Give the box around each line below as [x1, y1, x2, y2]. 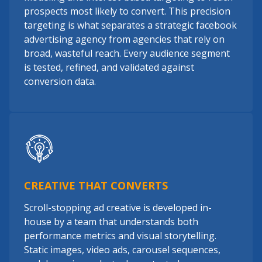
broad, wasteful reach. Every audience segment [24, 47, 230, 60]
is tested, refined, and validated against [24, 61, 194, 74]
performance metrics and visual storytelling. [24, 229, 216, 242]
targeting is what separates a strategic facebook [24, 19, 237, 32]
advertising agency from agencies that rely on [24, 33, 225, 46]
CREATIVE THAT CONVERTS [24, 178, 168, 192]
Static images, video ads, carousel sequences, [24, 243, 220, 256]
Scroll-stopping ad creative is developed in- [24, 201, 212, 214]
